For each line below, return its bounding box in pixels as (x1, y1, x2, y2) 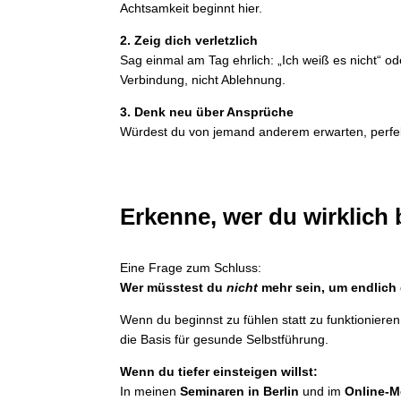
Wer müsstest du (120, 280, 227, 295)
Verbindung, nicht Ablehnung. (120, 73, 286, 88)
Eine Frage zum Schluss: (120, 260, 262, 276)
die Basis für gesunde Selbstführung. (120, 332, 329, 347)
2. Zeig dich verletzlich (120, 33, 259, 48)
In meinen (120, 384, 181, 399)
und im (299, 384, 346, 399)
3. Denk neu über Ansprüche (120, 105, 294, 120)
